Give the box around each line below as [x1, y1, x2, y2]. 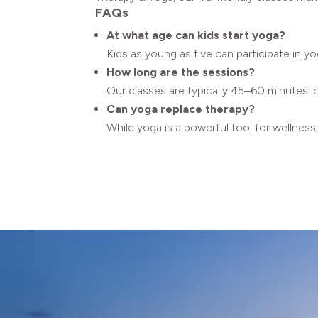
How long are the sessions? [106, 65, 256, 79]
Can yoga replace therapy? [106, 102, 256, 116]
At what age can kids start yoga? [106, 28, 286, 43]
